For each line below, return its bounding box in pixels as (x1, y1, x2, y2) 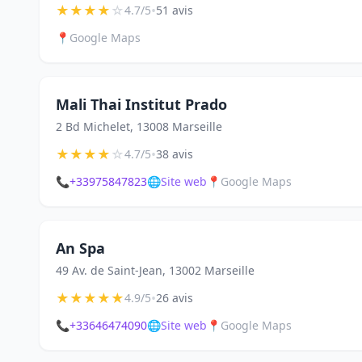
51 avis (156, 2, 193, 18)
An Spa (56, 238, 105, 258)
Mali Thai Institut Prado (56, 95, 227, 114)
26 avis (156, 290, 193, 305)
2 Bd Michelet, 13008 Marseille (56, 119, 222, 134)
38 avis (156, 146, 193, 162)
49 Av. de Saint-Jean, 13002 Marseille (56, 263, 255, 278)
